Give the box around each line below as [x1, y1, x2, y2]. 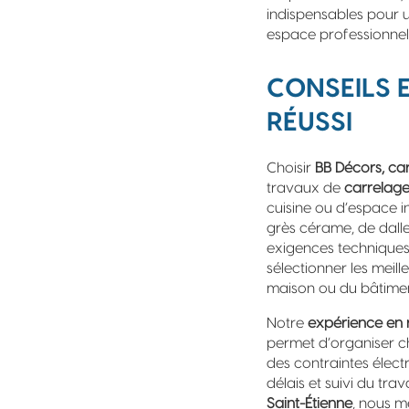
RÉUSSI [267, 110, 352, 135]
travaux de [267, 181, 344, 195]
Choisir [267, 161, 315, 175]
